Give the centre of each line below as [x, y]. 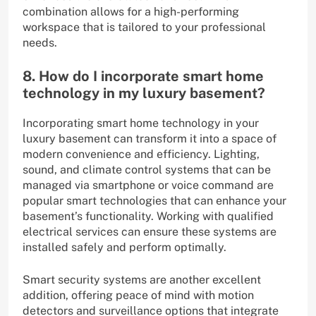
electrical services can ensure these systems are [150, 232]
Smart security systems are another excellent [142, 280]
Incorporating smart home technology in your [141, 123]
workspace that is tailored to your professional [144, 28]
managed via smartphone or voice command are [148, 186]
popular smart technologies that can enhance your [154, 201]
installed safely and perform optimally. [124, 248]
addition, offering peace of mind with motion [138, 296]
